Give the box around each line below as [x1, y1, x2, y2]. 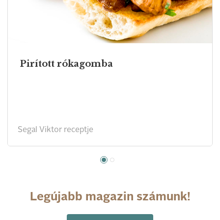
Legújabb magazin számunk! [29, 191, 191, 203]
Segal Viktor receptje [18, 126, 93, 134]
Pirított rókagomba [20, 58, 113, 69]
